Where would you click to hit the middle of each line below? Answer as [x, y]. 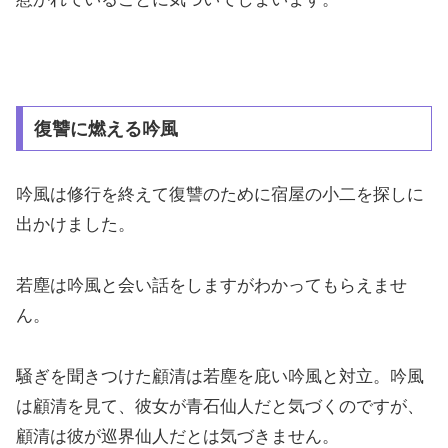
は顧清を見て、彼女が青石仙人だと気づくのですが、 [220, 406]
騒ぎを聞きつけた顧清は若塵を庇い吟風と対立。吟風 [220, 376]
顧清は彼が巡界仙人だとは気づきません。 [177, 436]
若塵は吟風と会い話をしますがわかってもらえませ [211, 286]
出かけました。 [75, 225]
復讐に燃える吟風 [105, 128]
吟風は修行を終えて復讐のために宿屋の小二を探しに [220, 195]
